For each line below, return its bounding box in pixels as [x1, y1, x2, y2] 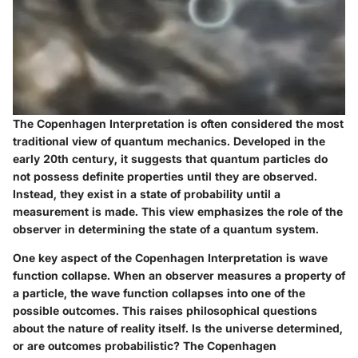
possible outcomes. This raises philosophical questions [13, 303, 317, 317]
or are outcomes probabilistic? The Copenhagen [13, 338, 276, 352]
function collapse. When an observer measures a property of [13, 268, 345, 282]
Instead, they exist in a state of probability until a [13, 186, 280, 201]
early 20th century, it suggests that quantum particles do [13, 151, 328, 165]
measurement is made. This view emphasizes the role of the [13, 204, 343, 218]
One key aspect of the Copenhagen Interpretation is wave [13, 250, 328, 265]
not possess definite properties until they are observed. [13, 169, 317, 183]
